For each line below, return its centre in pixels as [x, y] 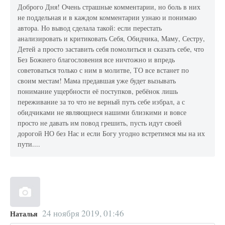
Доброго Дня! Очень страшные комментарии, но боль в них [109, 7]
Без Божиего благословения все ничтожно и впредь [96, 59]
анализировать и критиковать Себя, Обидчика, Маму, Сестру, [111, 38]
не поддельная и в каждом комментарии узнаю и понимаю [107, 17]
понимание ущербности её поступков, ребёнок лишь [98, 91]
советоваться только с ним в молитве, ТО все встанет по [103, 70]
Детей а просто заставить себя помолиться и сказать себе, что [111, 49]
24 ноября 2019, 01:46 [83, 213]
